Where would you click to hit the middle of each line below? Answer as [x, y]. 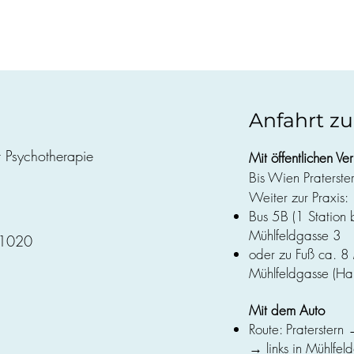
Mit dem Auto [287, 310]
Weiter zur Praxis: [299, 197]
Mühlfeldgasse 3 [295, 235]
